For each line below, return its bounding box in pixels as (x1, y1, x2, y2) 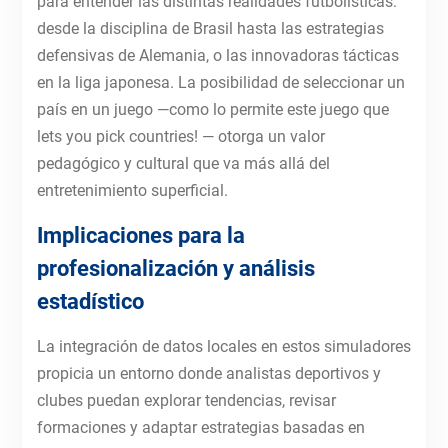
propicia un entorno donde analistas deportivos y (36, 364, 381, 384)
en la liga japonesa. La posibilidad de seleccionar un (36, 73, 405, 93)
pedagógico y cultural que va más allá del (36, 154, 330, 174)
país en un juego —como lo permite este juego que (36, 100, 389, 120)
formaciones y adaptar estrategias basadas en (36, 418, 365, 438)
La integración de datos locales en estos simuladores (36, 337, 411, 357)
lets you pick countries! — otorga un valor (36, 127, 325, 147)
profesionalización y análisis (36, 256, 315, 282)
